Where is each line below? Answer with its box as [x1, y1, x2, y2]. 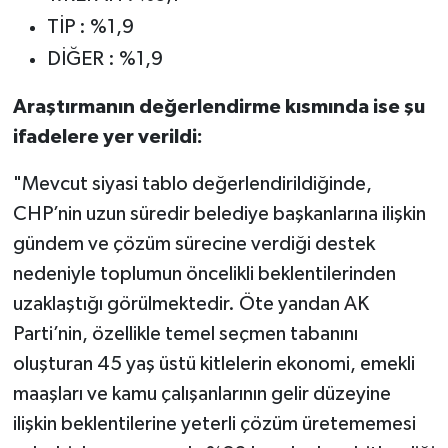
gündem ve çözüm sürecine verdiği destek [12, 234, 375, 255]
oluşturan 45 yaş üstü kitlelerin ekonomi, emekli [12, 354, 415, 375]
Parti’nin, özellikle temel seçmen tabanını [12, 324, 358, 345]
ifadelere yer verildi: [12, 127, 203, 148]
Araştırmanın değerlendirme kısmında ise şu [12, 97, 425, 118]
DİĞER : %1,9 [46, 49, 163, 70]
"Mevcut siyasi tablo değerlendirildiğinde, [12, 174, 372, 195]
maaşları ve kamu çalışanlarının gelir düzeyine [12, 384, 391, 405]
